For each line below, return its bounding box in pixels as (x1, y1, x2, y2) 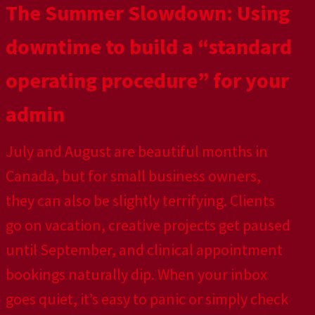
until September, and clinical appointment (6, 240, 283, 260)
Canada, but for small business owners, (6, 166, 261, 186)
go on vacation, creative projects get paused (6, 215, 290, 236)
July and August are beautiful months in (6, 141, 268, 162)
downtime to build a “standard (6, 33, 292, 60)
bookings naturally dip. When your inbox (6, 264, 267, 285)
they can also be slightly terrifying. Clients (6, 191, 275, 211)
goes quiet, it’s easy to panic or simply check (6, 289, 288, 309)
